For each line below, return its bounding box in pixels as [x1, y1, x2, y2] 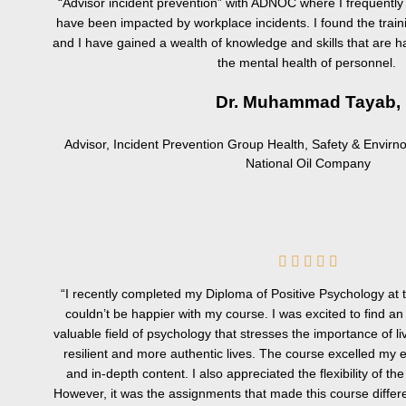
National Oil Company [246, 156, 371, 171]
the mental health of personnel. [217, 55, 400, 71]
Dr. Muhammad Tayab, [216, 92, 401, 111]
